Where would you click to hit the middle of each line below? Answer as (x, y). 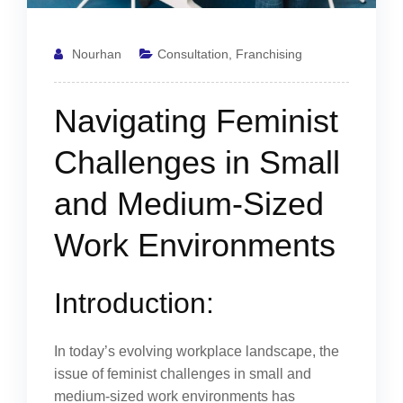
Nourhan (97, 54)
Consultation (193, 54)
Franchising (269, 54)
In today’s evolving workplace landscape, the (197, 351)
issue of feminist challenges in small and (183, 374)
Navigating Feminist (196, 121)
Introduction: (134, 303)
